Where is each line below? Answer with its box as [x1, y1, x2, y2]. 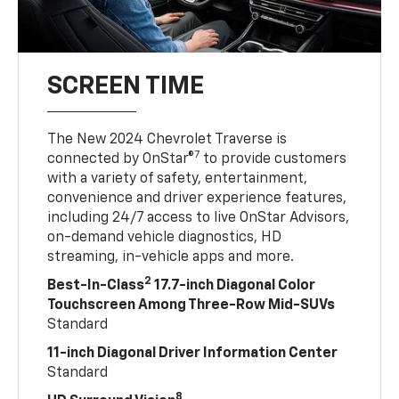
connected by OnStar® [47, 151, 195, 167]
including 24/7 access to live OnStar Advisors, [47, 210, 350, 225]
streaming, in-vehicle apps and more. [47, 249, 295, 265]
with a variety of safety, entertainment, [47, 171, 308, 186]
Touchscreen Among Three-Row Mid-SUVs [47, 297, 336, 313]
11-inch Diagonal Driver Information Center [47, 346, 338, 361]
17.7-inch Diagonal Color [151, 278, 316, 293]
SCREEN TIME [47, 73, 205, 99]
